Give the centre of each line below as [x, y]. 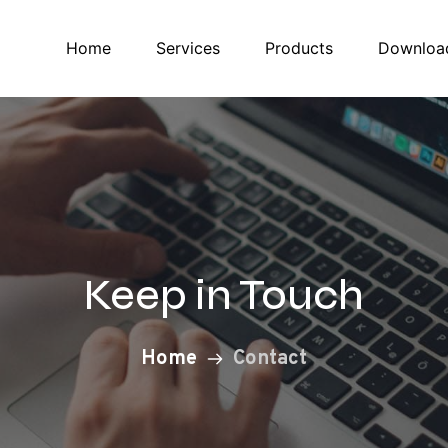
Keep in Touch [224, 295]
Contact [270, 358]
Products [298, 48]
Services [187, 48]
